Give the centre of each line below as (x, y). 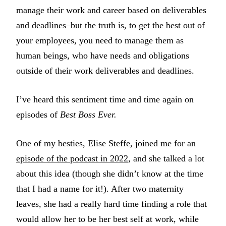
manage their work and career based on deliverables (111, 10)
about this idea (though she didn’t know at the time (110, 174)
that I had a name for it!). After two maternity (100, 189)
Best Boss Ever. (88, 115)
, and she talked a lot (166, 159)
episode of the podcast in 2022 (72, 159)
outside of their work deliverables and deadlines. (106, 71)
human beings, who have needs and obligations (103, 56)
